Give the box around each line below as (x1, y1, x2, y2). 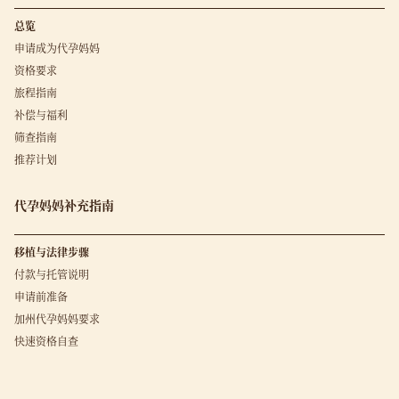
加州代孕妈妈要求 (14, 311, 100, 326)
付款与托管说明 (14, 266, 89, 281)
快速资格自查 (14, 333, 78, 348)
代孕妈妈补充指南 (14, 196, 114, 214)
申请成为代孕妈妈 (14, 40, 100, 55)
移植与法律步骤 (14, 244, 89, 259)
